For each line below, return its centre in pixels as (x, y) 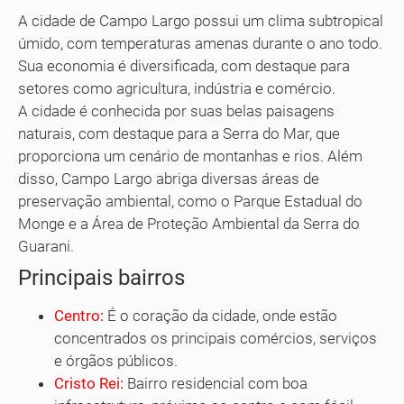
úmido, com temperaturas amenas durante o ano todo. (200, 44)
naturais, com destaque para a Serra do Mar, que (179, 134)
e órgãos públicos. (116, 361)
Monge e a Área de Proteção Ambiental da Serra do (189, 224)
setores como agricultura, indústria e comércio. (177, 89)
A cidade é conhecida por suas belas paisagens (176, 111)
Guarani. (46, 247)
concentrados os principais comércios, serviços (216, 339)
